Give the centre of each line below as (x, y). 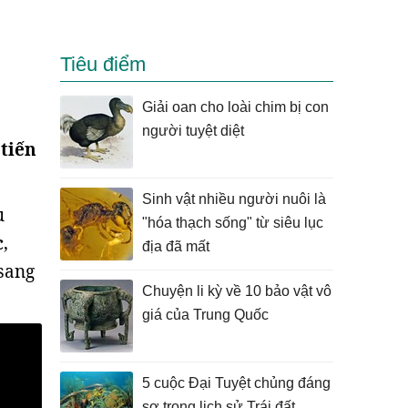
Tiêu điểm (103, 64)
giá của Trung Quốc (205, 315)
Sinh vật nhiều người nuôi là (234, 199)
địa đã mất (176, 246)
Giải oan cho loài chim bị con (235, 107)
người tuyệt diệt (193, 131)
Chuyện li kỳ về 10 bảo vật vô (237, 291)
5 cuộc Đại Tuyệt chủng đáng (236, 383)
